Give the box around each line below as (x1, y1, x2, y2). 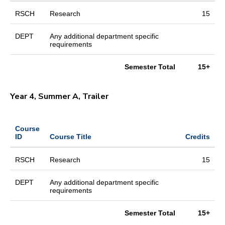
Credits (185, 132, 210, 141)
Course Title (50, 132, 91, 141)
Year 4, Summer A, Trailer (10, 90, 108, 102)
